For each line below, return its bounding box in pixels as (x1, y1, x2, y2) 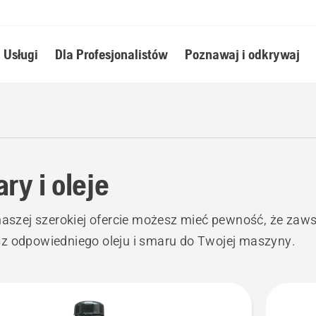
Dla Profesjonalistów (54, 46, 168, 62)
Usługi (3, 46, 38, 62)
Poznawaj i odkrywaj (184, 46, 300, 62)
